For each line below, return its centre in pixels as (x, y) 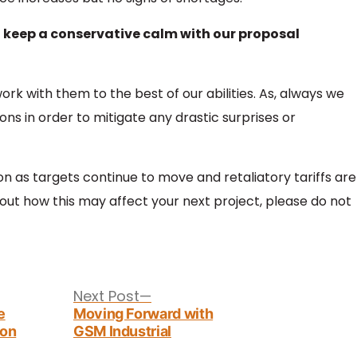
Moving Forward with (143, 314)
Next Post (106, 296)
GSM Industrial (122, 331)
